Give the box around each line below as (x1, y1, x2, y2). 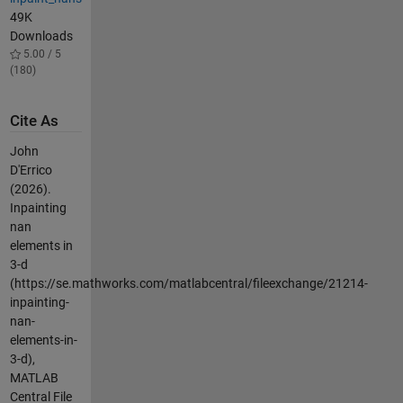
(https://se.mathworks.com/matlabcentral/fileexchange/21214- (9, 275, 368, 291)
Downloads (9, 28, 73, 43)
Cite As (9, 112, 58, 130)
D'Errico (9, 162, 52, 177)
